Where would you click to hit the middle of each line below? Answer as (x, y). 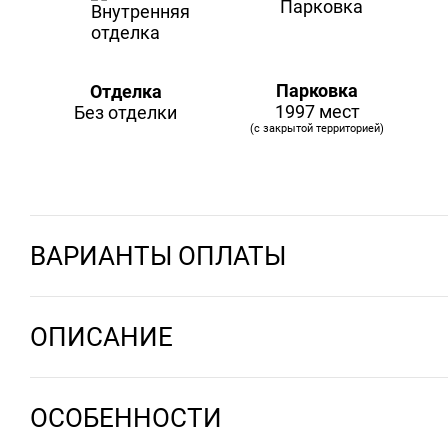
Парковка (317, 91)
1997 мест (317, 112)
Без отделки (126, 113)
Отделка (125, 92)
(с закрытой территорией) (317, 129)
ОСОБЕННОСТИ (126, 418)
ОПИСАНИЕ (101, 337)
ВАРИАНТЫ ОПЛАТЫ (158, 256)
